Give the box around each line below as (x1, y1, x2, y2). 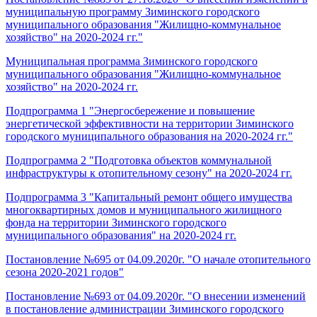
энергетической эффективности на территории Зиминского (6, 117, 294, 129)
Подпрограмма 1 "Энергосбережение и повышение (6, 104, 255, 117)
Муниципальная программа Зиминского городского (6, 54, 258, 67)
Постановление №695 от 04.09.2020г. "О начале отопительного (6, 253, 311, 265)
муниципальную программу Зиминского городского (6, 5, 260, 18)
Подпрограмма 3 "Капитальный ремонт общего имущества (6, 190, 292, 203)
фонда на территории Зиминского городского (6, 216, 226, 229)
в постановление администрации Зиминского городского (6, 302, 284, 315)
